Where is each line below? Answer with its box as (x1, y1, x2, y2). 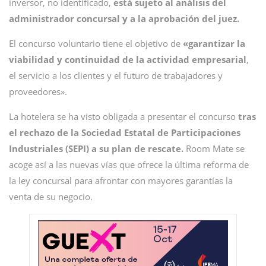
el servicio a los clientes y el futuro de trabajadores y (9, 69, 223, 81)
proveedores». (9, 85, 67, 97)
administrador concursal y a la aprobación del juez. (9, 12, 239, 24)
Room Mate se (183, 142, 245, 154)
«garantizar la (183, 37, 245, 49)
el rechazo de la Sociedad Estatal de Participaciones (9, 126, 240, 138)
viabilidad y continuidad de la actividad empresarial (9, 53, 246, 65)
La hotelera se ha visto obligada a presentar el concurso (9, 110, 238, 122)
